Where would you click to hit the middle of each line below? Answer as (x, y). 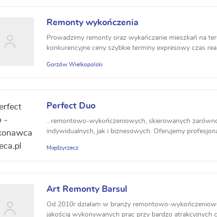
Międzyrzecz (62, 148)
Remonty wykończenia (93, 23)
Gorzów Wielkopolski (75, 64)
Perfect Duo (71, 106)
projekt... (59, 141)
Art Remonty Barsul (87, 189)
